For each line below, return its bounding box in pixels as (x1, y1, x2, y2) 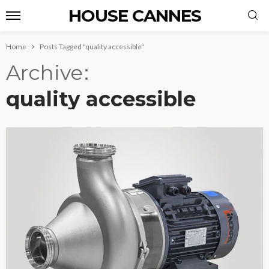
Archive (6, 60, 83, 85)
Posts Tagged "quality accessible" (40, 42, 144, 51)
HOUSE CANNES (68, 5, 201, 26)
